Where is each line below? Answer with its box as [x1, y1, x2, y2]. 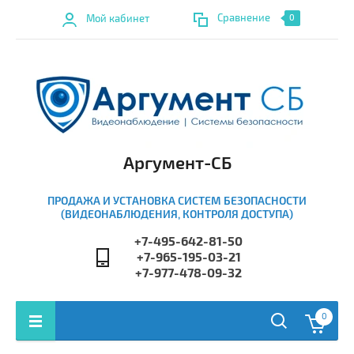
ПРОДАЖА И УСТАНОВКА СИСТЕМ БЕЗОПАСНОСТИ [47, 194, 307, 208]
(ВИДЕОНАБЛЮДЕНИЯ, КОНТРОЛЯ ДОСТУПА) [61, 208, 293, 221]
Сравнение [217, 12, 270, 25]
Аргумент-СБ [122, 153, 232, 175]
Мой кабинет [85, 13, 149, 25]
